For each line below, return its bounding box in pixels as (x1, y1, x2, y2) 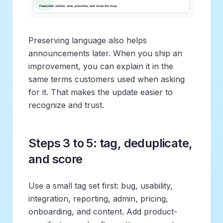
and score (28, 151, 83, 166)
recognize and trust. (28, 100, 104, 110)
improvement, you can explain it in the (28, 61, 173, 71)
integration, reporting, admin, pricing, (28, 193, 168, 204)
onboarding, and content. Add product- (28, 206, 177, 217)
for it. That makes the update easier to (28, 87, 173, 97)
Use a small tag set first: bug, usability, (28, 180, 173, 191)
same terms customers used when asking (28, 74, 185, 84)
